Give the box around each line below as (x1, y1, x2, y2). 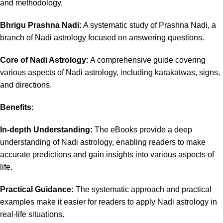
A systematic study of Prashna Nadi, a (82, 21, 216, 29)
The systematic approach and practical (74, 185, 212, 194)
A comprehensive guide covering (89, 56, 206, 64)
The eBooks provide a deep (93, 125, 192, 134)
